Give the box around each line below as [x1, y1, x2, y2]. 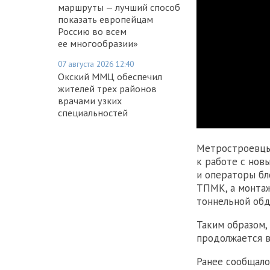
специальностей [58, 106, 128, 119]
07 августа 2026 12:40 [58, 58, 134, 69]
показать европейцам [58, 13, 153, 25]
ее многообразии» [58, 37, 138, 49]
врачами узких [58, 94, 122, 107]
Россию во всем [58, 25, 127, 37]
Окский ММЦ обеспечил [58, 70, 162, 83]
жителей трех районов [58, 82, 157, 95]
